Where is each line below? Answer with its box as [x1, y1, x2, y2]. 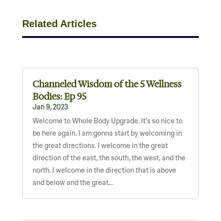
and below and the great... [32, 178, 113, 187]
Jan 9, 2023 [32, 103, 68, 111]
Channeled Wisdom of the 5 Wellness [32, 78, 182, 90]
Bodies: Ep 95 [32, 91, 86, 102]
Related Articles [22, 18, 97, 29]
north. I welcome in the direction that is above [32, 166, 176, 175]
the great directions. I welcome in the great [32, 141, 168, 150]
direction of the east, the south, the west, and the [32, 153, 185, 162]
